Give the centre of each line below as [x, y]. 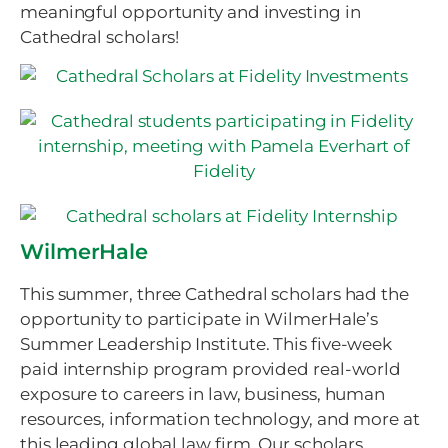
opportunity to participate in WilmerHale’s [199, 319]
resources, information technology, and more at [220, 419]
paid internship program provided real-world [211, 369]
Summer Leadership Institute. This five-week [206, 344]
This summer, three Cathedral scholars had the [214, 294]
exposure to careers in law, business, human [203, 394]
